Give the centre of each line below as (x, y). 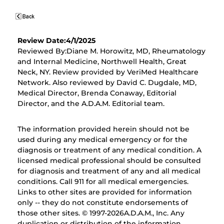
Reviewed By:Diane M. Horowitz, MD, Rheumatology (111, 51)
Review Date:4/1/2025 (56, 41)
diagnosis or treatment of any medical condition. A (109, 150)
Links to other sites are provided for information (104, 192)
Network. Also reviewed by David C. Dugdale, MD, (107, 83)
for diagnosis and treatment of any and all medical (109, 171)
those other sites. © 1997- (62, 213)
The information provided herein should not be (103, 129)
